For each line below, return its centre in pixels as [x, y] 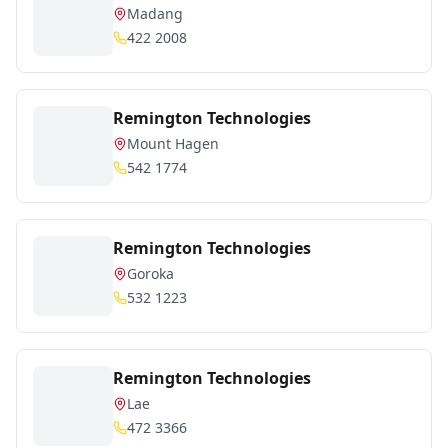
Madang [155, 13]
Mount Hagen [173, 143]
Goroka [150, 273]
